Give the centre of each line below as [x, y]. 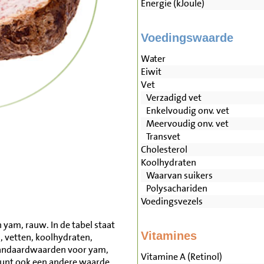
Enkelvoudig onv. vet [185, 111]
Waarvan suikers [176, 176]
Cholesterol [164, 150]
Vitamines [169, 236]
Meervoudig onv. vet [184, 124]
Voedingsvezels [171, 202]
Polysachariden [174, 189]
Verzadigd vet [171, 98]
